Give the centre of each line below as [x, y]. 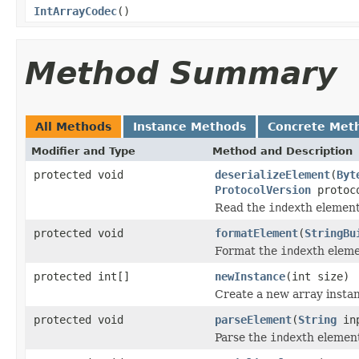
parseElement [253, 319]
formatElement [256, 233]
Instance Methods [190, 126]
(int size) [317, 276]
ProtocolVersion [263, 190]
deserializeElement [272, 174]
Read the [242, 207]
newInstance [250, 276]
